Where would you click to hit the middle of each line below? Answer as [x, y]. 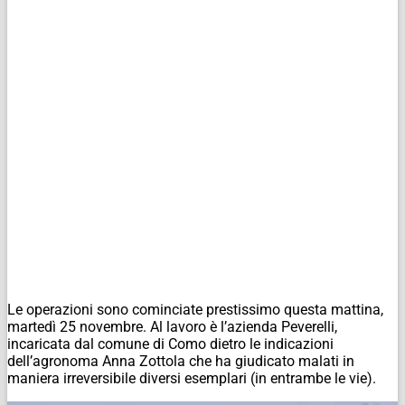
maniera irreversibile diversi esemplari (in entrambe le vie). [192, 378]
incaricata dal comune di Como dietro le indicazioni [170, 344]
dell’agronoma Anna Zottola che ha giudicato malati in [181, 361]
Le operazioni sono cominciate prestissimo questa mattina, [195, 309]
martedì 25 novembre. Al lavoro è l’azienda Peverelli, [172, 326]
